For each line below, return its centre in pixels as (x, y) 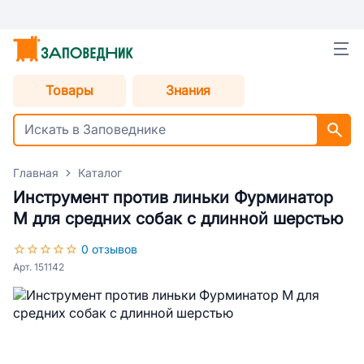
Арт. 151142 (39, 267)
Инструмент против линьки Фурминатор (173, 197)
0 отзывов (109, 249)
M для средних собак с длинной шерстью (178, 219)
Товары (69, 91)
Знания (188, 91)
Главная (36, 173)
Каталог (100, 173)
